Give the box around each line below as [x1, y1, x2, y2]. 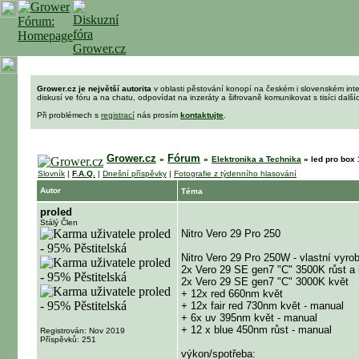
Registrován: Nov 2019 [40, 326, 125, 335]
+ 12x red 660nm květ [181, 288, 283, 300]
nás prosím [135, 111, 180, 119]
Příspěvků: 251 [40, 335, 99, 344]
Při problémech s [37, 111, 101, 119]
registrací [101, 111, 135, 119]
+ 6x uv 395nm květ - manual [181, 312, 317, 324]
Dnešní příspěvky [103, 169, 167, 178]
